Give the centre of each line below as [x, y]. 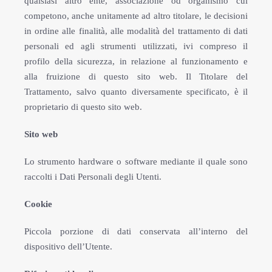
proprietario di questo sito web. [83, 107]
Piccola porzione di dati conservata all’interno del [136, 231]
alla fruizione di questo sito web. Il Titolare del [136, 76]
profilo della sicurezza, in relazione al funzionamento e [136, 61]
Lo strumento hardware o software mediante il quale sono [136, 161]
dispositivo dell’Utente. [68, 246]
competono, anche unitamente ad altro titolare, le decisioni [136, 16]
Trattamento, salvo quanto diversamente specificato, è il [136, 92]
